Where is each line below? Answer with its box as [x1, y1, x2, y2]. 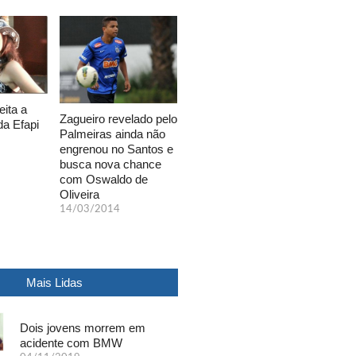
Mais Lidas [25, 275, 83, 289]
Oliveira [60, 187, 99, 201]
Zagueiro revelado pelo [60, 111, 177, 126]
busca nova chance [60, 157, 161, 171]
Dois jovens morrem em [20, 320, 146, 335]
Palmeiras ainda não [60, 126, 165, 141]
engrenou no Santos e [60, 141, 173, 156]
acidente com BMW [20, 335, 123, 350]
